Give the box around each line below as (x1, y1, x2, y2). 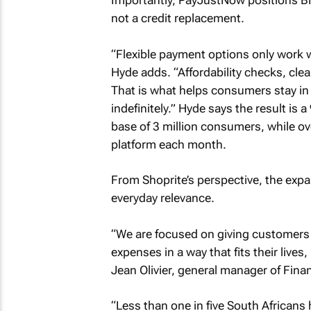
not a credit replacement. (110, 11, 244, 25)
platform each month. (110, 137, 226, 151)
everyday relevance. (110, 191, 215, 205)
